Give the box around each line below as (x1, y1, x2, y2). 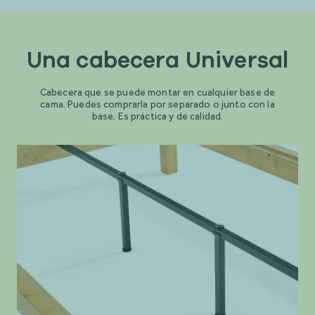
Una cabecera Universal (26, 45, 289, 75)
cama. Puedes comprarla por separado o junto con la (40, 98, 275, 110)
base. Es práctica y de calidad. (91, 110, 224, 122)
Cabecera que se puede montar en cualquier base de (39, 86, 276, 98)
